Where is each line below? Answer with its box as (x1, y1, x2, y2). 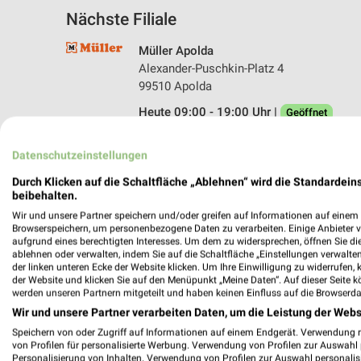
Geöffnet (286, 106, 327, 118)
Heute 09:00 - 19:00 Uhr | (139, 104, 280, 119)
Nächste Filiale (66, 9, 176, 29)
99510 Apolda (139, 78, 212, 93)
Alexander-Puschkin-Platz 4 (139, 60, 284, 76)
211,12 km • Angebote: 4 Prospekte (139, 131, 326, 146)
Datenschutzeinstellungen (12, 148, 147, 162)
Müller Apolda (139, 43, 214, 58)
